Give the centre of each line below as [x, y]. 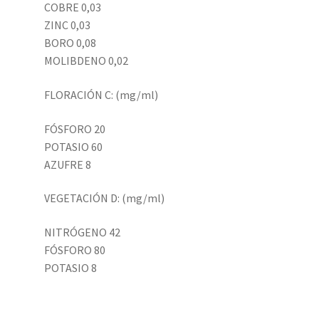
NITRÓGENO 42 [83, 232]
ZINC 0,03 [68, 25]
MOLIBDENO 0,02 [87, 61]
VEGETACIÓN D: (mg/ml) [105, 198]
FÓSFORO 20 [75, 129]
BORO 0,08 [70, 43]
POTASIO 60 [74, 146]
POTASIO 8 [71, 267]
